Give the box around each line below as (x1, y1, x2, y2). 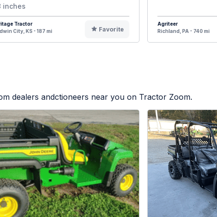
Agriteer (157, 21, 178, 27)
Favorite (98, 26, 124, 33)
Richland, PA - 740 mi (157, 28, 210, 34)
